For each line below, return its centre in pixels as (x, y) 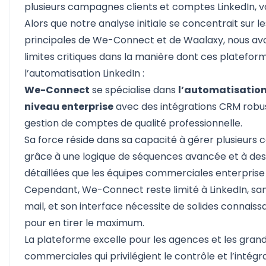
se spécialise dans (134, 90)
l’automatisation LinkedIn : (84, 73)
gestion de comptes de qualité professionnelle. (133, 123)
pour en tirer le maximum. (84, 223)
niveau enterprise (69, 107)
